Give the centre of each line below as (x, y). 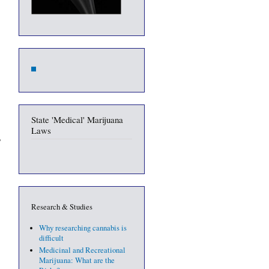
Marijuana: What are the (77, 260)
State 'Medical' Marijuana (77, 120)
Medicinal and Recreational (82, 250)
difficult (51, 238)
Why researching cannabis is (83, 228)
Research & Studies (62, 207)
